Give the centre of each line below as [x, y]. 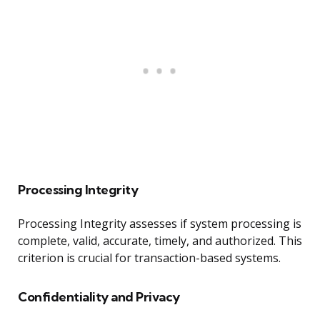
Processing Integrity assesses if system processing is [160, 224]
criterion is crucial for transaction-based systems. [149, 258]
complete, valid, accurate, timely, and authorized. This [160, 241]
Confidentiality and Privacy [99, 297]
